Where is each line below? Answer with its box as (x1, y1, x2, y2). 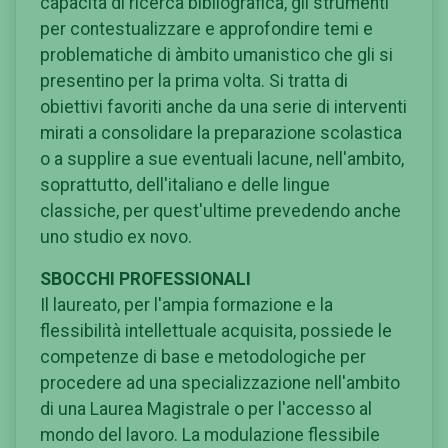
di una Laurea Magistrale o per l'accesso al (40, 398, 372, 419)
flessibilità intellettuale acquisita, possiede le (40, 320, 392, 341)
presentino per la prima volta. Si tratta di (40, 70, 348, 91)
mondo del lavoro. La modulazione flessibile (40, 424, 380, 445)
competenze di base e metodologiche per (40, 346, 366, 367)
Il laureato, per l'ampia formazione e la (40, 294, 333, 315)
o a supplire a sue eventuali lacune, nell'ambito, (40, 148, 404, 169)
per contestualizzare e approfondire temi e (40, 18, 373, 39)
